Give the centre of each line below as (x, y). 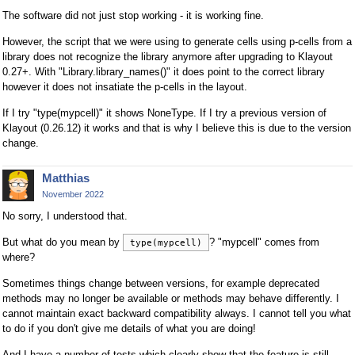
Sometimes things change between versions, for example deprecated (161, 284)
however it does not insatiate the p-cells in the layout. (125, 86)
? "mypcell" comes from (264, 242)
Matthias (66, 177)
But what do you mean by (63, 242)
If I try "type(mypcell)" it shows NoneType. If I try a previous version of (164, 113)
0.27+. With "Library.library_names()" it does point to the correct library (164, 71)
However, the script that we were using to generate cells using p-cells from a (177, 41)
